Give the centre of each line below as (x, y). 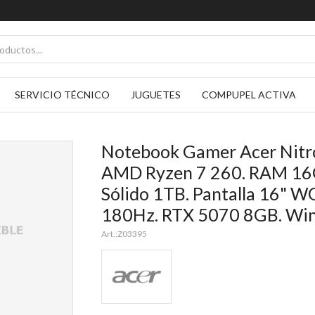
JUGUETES (156, 95)
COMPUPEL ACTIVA (249, 95)
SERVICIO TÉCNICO (62, 95)
